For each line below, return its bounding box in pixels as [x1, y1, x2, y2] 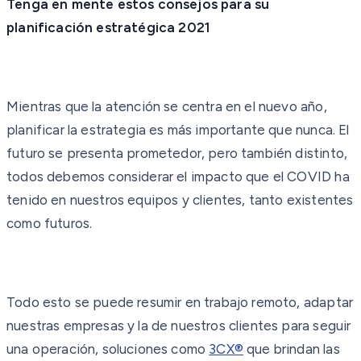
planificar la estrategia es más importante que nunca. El [6, 121, 350, 138]
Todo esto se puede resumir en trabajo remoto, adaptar [6, 293, 354, 310]
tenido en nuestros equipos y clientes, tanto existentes [6, 191, 354, 208]
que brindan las [243, 340, 340, 357]
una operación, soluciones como [6, 340, 210, 357]
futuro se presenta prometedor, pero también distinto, [6, 144, 348, 161]
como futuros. [6, 214, 93, 231]
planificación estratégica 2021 [6, 19, 211, 35]
